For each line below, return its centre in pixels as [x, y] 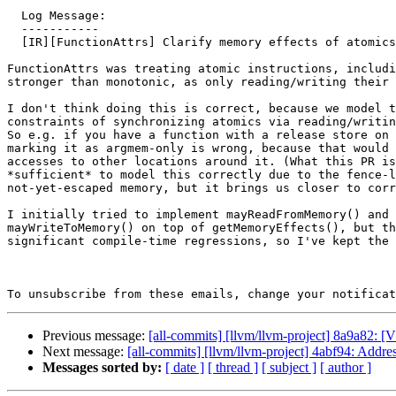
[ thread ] [233, 368]
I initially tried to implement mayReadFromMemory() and [198, 215]
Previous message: [95, 336]
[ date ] [185, 368]
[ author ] [346, 368]
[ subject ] [289, 368]
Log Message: [14, 16]
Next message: [85, 352]
